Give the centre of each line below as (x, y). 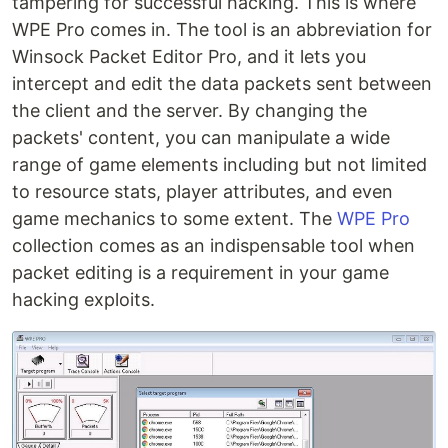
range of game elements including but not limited (219, 165)
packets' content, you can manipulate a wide (201, 138)
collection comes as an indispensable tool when (213, 246)
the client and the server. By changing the (189, 111)
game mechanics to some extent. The (174, 219)
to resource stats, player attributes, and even (202, 192)
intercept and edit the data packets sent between (222, 84)
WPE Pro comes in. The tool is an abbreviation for (222, 30)
